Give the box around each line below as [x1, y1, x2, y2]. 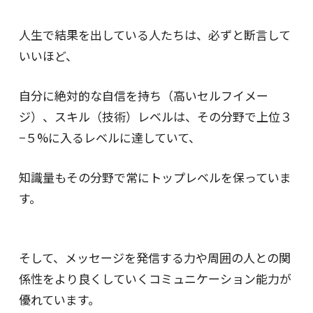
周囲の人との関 [207, 248, 291, 266]
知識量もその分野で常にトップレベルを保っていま [18, 168, 291, 187]
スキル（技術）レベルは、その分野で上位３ [54, 107, 292, 125]
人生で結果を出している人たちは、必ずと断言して [18, 25, 291, 43]
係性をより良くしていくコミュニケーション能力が [18, 269, 291, 287]
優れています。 [18, 290, 100, 308]
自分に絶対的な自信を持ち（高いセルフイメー [18, 86, 268, 104]
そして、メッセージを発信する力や [18, 248, 208, 266]
